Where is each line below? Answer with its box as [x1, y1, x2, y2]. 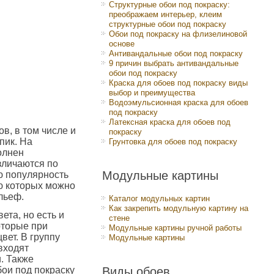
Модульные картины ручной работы [109, 223, 242, 232]
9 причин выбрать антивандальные [109, 59, 239, 68]
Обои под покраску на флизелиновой [109, 29, 247, 39]
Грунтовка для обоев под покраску [109, 137, 237, 146]
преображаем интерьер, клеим [109, 10, 222, 19]
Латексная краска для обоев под [109, 117, 231, 127]
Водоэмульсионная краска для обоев [109, 98, 248, 107]
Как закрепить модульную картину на [109, 204, 248, 213]
